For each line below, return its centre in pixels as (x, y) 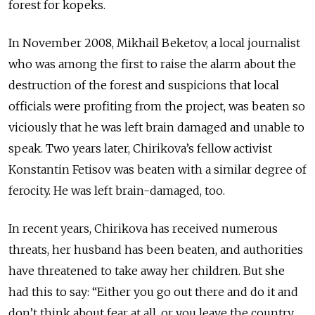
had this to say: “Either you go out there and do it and (153, 292)
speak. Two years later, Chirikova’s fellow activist (140, 149)
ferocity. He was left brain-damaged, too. (117, 191)
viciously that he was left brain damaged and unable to (156, 128)
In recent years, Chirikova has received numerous (143, 229)
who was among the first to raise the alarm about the (152, 64)
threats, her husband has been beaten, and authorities (156, 250)
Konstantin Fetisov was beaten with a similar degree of (157, 170)
